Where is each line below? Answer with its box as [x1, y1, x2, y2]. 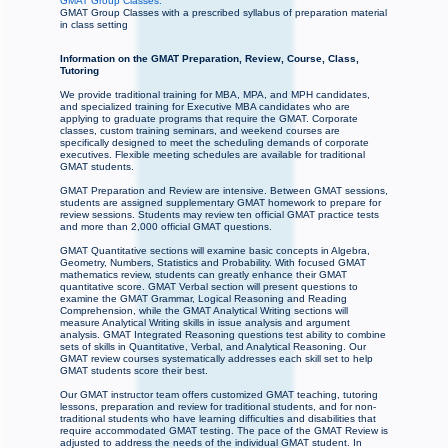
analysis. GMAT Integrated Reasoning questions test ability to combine [60, 329, 386, 341]
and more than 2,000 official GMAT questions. [60, 221, 272, 233]
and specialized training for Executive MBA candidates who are [60, 101, 350, 113]
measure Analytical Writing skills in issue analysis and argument [60, 317, 350, 329]
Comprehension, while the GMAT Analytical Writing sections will [60, 305, 348, 317]
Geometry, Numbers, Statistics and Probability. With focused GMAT [60, 257, 366, 269]
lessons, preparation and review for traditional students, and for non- [60, 401, 376, 413]
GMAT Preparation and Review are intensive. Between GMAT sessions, [60, 185, 388, 197]
